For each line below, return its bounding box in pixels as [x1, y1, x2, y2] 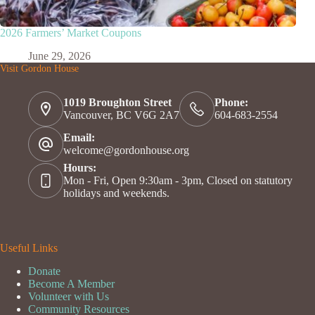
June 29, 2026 [28, 49, 91, 62]
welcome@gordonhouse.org [63, 144, 189, 157]
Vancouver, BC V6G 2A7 [63, 109, 179, 122]
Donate [28, 264, 60, 277]
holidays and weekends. [63, 187, 169, 200]
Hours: [63, 162, 96, 174]
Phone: [214, 96, 248, 109]
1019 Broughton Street [63, 96, 172, 109]
